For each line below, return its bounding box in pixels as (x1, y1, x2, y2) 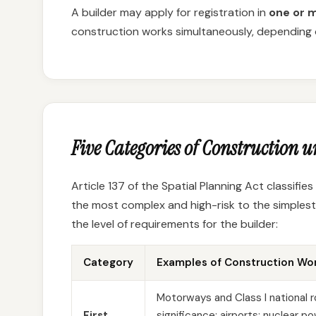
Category (83, 255, 133, 269)
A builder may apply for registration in (71, 5, 269, 20)
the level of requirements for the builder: (71, 217, 278, 231)
